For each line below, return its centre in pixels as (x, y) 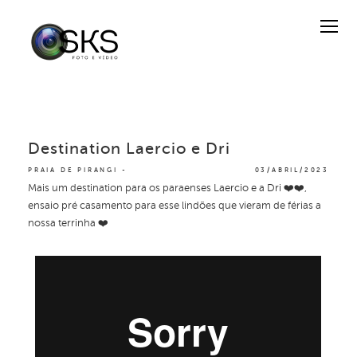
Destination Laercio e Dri (129, 149)
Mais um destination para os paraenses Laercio (138, 188)
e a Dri (265, 188)
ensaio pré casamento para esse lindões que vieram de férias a (175, 206)
